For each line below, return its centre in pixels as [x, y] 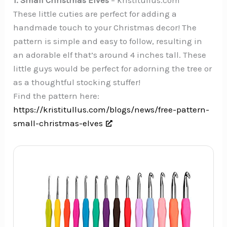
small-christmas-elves [58, 123]
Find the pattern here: [56, 96]
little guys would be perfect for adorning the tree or [113, 68]
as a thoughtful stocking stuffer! [77, 82]
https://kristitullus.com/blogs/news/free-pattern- [111, 109]
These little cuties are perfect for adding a [95, 13]
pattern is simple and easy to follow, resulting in [108, 41]
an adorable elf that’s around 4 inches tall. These [110, 54]
